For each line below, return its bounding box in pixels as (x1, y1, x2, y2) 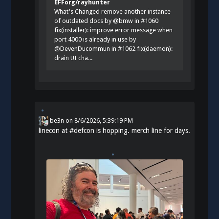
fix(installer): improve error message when (54, 26, 173, 34)
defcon (74, 126, 95, 134)
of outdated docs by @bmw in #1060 (54, 17, 159, 24)
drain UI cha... (54, 54, 93, 62)
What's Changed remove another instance (54, 7, 171, 15)
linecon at (39, 126, 70, 134)
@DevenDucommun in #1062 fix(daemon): (54, 44, 173, 52)
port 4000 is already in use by (54, 35, 136, 43)
